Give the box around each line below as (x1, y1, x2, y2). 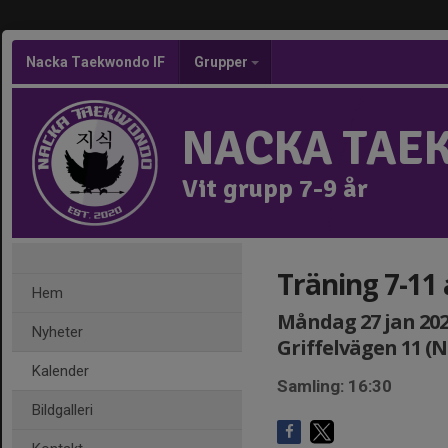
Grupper (194, 54, 251, 70)
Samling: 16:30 (277, 376, 392, 396)
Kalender (32, 362, 89, 380)
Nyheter (32, 323, 83, 341)
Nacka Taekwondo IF (26, 54, 165, 70)
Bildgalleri (32, 401, 93, 419)
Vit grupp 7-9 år (182, 173, 368, 205)
